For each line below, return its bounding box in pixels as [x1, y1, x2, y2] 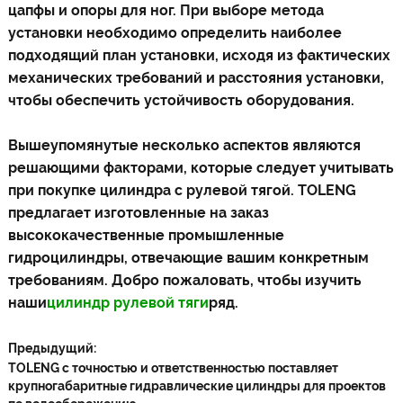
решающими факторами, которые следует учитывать [7, 159, 394, 176]
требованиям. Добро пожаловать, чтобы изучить [7, 272, 362, 289]
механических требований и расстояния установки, [7, 69, 384, 86]
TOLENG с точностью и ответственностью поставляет [7, 361, 338, 375]
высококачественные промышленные [7, 227, 284, 244]
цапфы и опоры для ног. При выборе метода [7, 2, 324, 19]
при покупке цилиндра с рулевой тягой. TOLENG [7, 182, 356, 199]
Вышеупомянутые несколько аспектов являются [7, 137, 361, 154]
